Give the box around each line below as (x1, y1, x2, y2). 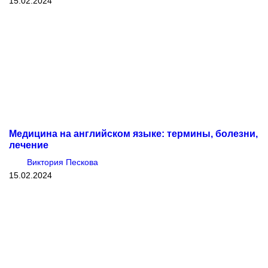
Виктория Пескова (27, 157, 98, 167)
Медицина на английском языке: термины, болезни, (9, 127, 258, 139)
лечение (9, 139, 48, 150)
